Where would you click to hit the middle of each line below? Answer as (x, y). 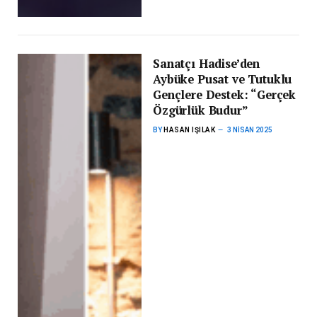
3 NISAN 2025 (250, 130)
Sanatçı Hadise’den (207, 64)
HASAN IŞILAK (190, 130)
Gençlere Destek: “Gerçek (225, 95)
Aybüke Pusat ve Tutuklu (223, 80)
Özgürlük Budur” (201, 111)
